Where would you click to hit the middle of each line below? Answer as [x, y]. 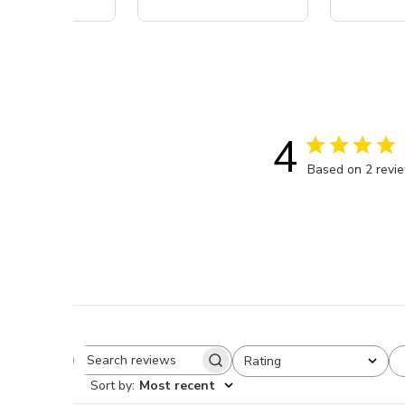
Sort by [112, 385]
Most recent [178, 385]
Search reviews [205, 368]
